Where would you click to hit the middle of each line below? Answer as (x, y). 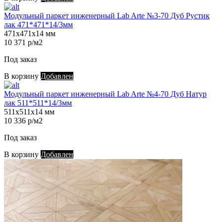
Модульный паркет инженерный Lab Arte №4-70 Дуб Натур (105, 94)
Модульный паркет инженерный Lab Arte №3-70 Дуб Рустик (107, 16)
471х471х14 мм (30, 34)
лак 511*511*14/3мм (38, 103)
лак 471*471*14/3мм (38, 25)
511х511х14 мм (29, 112)
